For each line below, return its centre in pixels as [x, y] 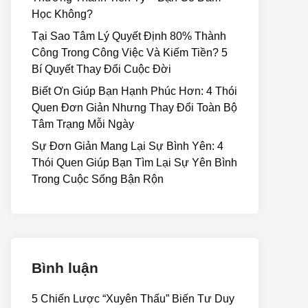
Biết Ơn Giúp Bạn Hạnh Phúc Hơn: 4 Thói [134, 91]
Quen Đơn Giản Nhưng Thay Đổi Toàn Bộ [134, 108]
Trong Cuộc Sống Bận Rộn [98, 179]
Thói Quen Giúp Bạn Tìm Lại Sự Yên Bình [134, 163]
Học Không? [62, 14]
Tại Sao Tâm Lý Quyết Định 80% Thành [129, 36]
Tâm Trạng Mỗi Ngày [83, 124]
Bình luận [65, 268]
